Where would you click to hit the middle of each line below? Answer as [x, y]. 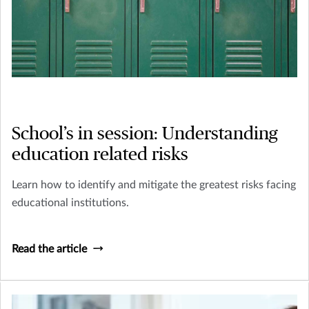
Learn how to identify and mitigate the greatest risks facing [154, 185]
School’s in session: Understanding [145, 134]
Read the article [49, 249]
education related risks [100, 155]
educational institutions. [70, 203]
